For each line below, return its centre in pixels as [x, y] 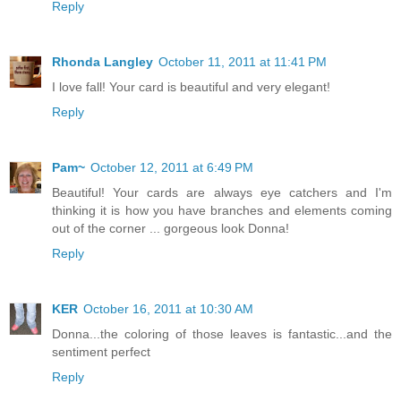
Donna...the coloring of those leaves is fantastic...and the [222, 333]
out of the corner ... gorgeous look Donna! [171, 228]
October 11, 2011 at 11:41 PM [243, 61]
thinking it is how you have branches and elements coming [222, 210]
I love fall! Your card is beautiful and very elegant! [191, 86]
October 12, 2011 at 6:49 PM [172, 167]
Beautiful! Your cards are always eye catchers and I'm [222, 192]
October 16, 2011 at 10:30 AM [168, 308]
